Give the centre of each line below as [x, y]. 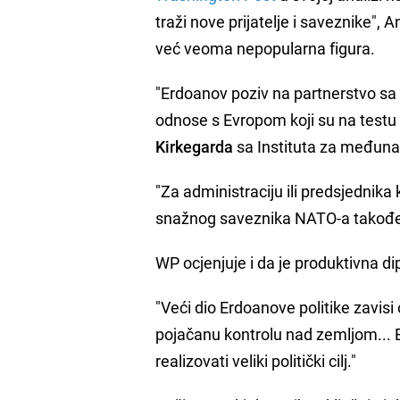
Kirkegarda [195, 146]
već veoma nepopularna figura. [266, 48]
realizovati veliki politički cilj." [256, 360]
